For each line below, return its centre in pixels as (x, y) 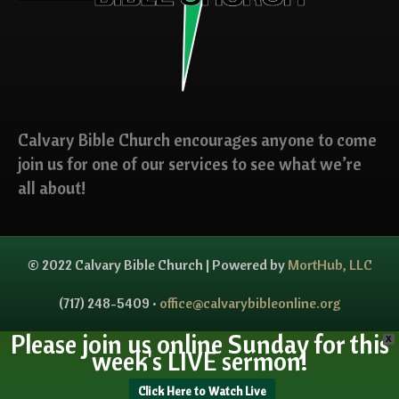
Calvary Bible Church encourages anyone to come (197, 139)
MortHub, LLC (330, 264)
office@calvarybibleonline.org (250, 302)
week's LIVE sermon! (199, 361)
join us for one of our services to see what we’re (190, 163)
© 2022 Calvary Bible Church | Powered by (157, 264)
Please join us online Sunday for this (199, 344)
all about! (52, 187)
